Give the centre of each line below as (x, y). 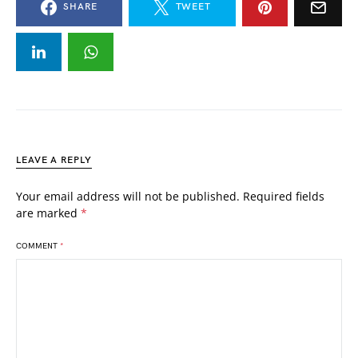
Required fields (284, 196)
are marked (48, 213)
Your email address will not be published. (128, 196)
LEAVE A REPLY (54, 160)
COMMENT (38, 246)
